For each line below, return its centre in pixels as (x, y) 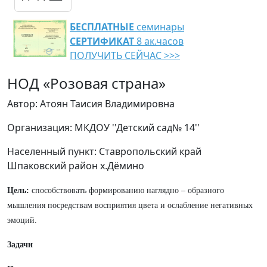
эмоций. (22, 220)
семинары (159, 27)
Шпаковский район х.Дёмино (76, 166)
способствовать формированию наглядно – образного (127, 190)
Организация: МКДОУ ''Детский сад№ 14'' (103, 128)
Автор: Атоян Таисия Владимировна (91, 104)
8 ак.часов (159, 41)
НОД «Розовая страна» (86, 83)
